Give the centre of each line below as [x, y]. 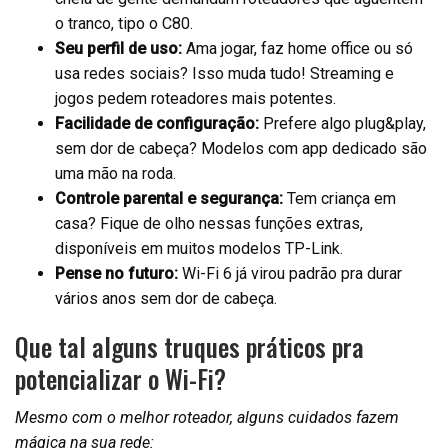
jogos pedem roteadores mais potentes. [195, 99]
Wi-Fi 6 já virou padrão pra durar [290, 274]
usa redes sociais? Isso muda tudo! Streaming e [224, 74]
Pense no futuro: [116, 274]
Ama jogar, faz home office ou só [297, 49]
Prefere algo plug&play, [342, 124]
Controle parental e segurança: [169, 199]
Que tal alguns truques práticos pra [189, 347]
